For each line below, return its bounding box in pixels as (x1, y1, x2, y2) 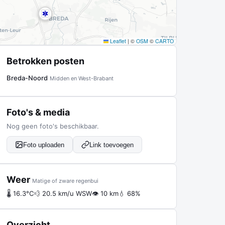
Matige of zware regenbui (32, 177, 98, 184)
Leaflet (108, 37, 126, 45)
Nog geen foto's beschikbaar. (7, 122, 99, 130)
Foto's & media (7, 107, 70, 118)
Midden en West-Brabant (50, 75, 114, 82)
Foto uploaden (23, 141, 64, 149)
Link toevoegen (89, 141, 134, 149)
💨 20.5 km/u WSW (34, 189, 92, 197)
